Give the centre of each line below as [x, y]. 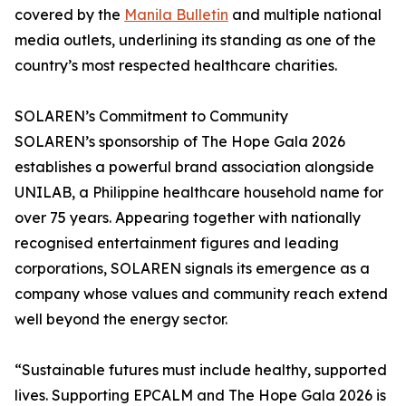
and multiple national [305, 15]
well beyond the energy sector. [121, 319]
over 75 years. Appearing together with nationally [188, 218]
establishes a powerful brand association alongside [194, 167]
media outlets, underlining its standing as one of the [195, 40]
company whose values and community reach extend [201, 294]
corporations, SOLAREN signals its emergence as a [192, 269]
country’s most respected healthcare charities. [176, 66]
